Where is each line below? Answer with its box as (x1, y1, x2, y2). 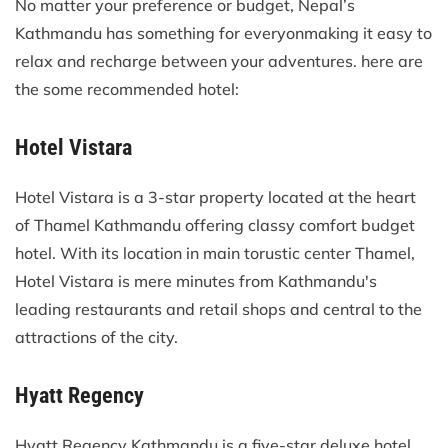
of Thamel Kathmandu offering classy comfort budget (15, 214, 415, 235)
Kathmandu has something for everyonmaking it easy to (15, 22, 432, 43)
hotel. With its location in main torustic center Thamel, (15, 242, 415, 263)
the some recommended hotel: (15, 78, 239, 99)
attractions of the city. (15, 326, 178, 347)
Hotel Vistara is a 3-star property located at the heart (15, 186, 416, 207)
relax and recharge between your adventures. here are (15, 50, 423, 71)
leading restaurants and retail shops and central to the (15, 298, 422, 319)
